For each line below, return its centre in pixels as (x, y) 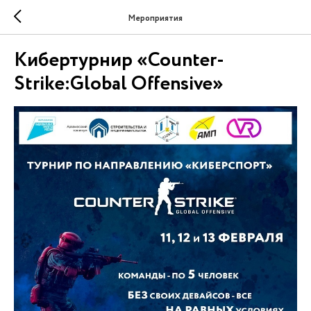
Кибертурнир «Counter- (119, 60)
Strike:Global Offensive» (119, 84)
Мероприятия (155, 18)
